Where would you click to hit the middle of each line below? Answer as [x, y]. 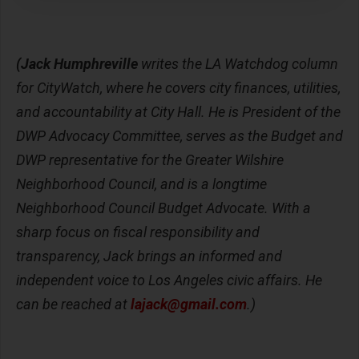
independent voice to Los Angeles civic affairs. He [169, 280]
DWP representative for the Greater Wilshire [150, 160]
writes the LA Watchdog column [238, 64]
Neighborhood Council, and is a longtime [141, 184]
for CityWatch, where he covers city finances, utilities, [178, 88]
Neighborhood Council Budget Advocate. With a [163, 208]
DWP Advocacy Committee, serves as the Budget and [179, 136]
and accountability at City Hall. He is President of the [178, 112]
